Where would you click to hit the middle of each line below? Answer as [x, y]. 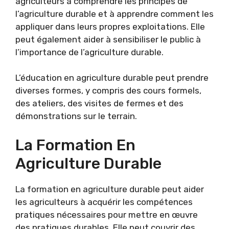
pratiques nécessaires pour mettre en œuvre [107, 214]
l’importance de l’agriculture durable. [89, 52]
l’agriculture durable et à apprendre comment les [114, 14]
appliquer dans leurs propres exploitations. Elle [110, 26]
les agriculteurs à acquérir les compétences [104, 202]
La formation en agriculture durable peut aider [110, 189]
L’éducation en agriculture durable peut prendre [112, 78]
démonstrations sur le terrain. [76, 116]
